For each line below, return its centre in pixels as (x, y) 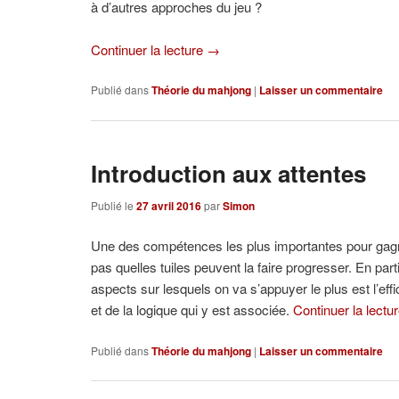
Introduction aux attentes (229, 173)
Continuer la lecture (149, 49)
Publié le (114, 205)
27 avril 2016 (169, 205)
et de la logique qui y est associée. (192, 310)
